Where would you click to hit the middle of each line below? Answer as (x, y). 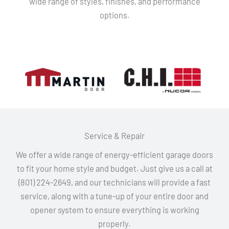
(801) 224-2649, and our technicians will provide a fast (114, 182)
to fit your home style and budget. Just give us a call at (114, 168)
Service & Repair (114, 135)
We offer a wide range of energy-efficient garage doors (114, 154)
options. (114, 15)
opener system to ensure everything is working (114, 210)
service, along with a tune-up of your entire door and (114, 196)
